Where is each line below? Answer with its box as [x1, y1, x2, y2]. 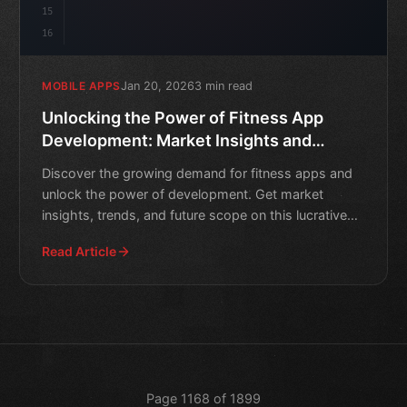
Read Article [42, 243, 117, 259]
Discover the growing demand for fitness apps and [42, 164, 353, 181]
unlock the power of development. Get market [42, 185, 324, 202]
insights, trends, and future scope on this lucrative [42, 206, 348, 223]
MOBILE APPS [42, 79, 121, 94]
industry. [42, 227, 95, 243]
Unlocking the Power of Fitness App [42, 107, 324, 127]
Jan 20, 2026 [120, 78, 194, 93]
